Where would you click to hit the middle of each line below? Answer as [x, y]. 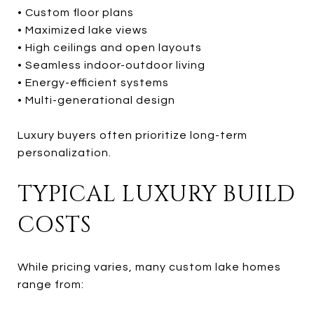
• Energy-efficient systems [93, 82]
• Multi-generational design [96, 100]
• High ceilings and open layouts [110, 47]
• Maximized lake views [83, 30]
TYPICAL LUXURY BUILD [157, 194]
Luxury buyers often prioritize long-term [132, 135]
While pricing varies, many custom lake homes [149, 267]
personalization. [64, 152]
